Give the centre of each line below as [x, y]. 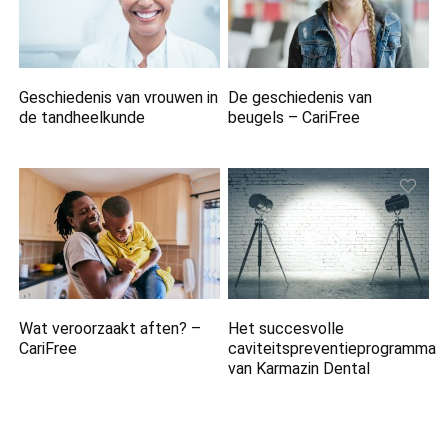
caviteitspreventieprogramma [332, 349]
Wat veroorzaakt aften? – [110, 329]
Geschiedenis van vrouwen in [119, 97]
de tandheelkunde [82, 117]
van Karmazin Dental [299, 369]
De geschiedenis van [300, 97]
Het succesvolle [286, 329]
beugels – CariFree [294, 117]
